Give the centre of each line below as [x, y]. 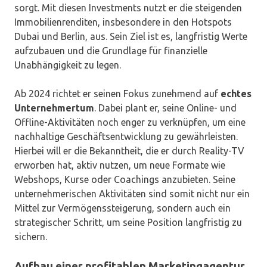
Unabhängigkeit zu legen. [68, 65]
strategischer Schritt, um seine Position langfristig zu [128, 223]
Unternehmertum [54, 108]
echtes [236, 94]
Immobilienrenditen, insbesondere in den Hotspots [123, 22]
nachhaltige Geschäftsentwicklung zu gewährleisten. [126, 137]
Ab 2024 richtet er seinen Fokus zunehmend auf [117, 94]
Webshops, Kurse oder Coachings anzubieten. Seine [125, 180]
